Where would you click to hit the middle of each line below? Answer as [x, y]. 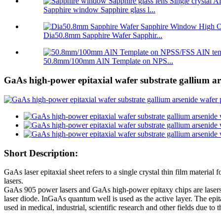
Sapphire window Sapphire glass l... [99, 10]
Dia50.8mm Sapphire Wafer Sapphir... [103, 36]
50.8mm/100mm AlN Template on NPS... [108, 61]
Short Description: [41, 153]
